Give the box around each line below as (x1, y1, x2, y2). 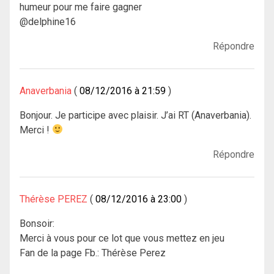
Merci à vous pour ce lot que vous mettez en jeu (20, 232, 224, 244)
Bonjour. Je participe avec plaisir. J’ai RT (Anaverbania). (20, 109, 251, 121)
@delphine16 (20, 15, 76, 28)
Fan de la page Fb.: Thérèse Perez (20, 246, 166, 259)
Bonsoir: (20, 217, 54, 229)
